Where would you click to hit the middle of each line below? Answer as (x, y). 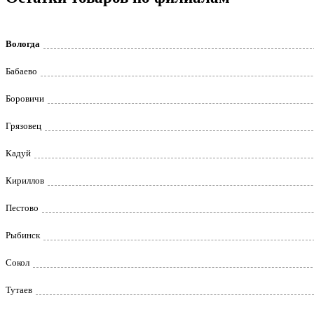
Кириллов (25, 180)
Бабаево (21, 71)
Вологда (23, 44)
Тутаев (19, 290)
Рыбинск (23, 235)
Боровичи (25, 98)
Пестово (22, 208)
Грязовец (23, 126)
